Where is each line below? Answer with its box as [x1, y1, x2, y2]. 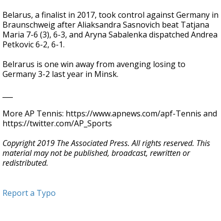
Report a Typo [2, 187, 56, 198]
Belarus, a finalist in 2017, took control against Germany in [2, 9, 219, 20]
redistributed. [2, 157, 48, 168]
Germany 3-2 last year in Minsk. [2, 69, 118, 79]
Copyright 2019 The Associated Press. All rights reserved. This [2, 138, 210, 148]
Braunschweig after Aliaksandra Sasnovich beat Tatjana [2, 19, 209, 30]
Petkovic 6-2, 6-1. [2, 39, 65, 50]
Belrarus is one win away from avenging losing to [2, 59, 185, 70]
